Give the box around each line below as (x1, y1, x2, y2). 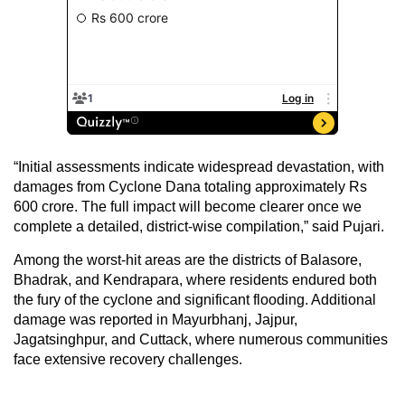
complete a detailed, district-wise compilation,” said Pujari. (14, 218, 384, 234)
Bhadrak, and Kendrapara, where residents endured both (14, 271, 377, 287)
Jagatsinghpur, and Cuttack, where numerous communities (14, 331, 388, 347)
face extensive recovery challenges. (14, 351, 242, 367)
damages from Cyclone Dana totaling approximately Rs (14, 178, 367, 194)
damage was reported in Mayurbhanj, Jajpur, (14, 311, 297, 327)
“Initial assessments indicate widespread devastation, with (14, 158, 384, 174)
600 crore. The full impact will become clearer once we (14, 198, 362, 214)
